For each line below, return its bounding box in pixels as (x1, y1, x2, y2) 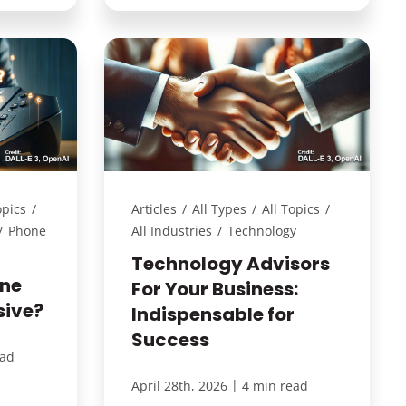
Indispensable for (130, 301, 295, 327)
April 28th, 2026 (130, 376, 227, 394)
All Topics (261, 199, 320, 217)
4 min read (241, 376, 308, 394)
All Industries (130, 221, 212, 239)
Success (130, 326, 209, 353)
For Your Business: (130, 275, 298, 302)
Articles (130, 199, 177, 217)
